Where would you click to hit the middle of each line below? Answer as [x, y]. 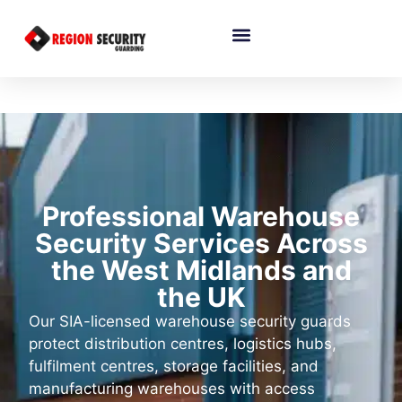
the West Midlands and [201, 271]
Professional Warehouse [201, 217]
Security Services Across [201, 244]
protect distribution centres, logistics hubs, [183, 344]
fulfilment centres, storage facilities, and [174, 367]
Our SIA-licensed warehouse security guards [190, 322]
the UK [201, 297]
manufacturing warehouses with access [172, 389]
